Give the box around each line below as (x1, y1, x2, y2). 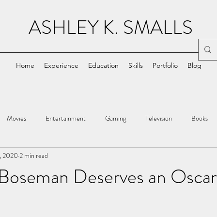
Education (88, 61, 119, 70)
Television (145, 113, 172, 123)
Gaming (105, 113, 126, 123)
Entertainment (46, 113, 86, 123)
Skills (128, 61, 143, 70)
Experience (44, 61, 78, 70)
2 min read (19, 150, 48, 160)
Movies (7, 113, 26, 123)
